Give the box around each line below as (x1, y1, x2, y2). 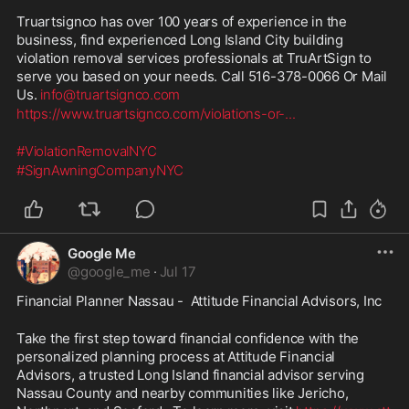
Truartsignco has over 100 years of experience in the (16, 12, 348, 30)
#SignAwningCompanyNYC (16, 161, 184, 179)
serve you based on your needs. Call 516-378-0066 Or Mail (16, 67, 388, 85)
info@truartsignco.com (40, 85, 181, 103)
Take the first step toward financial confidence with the (16, 329, 360, 347)
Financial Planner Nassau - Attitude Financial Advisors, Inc (16, 291, 383, 309)
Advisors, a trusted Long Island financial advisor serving (16, 365, 364, 383)
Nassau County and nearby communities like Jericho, (16, 383, 349, 402)
